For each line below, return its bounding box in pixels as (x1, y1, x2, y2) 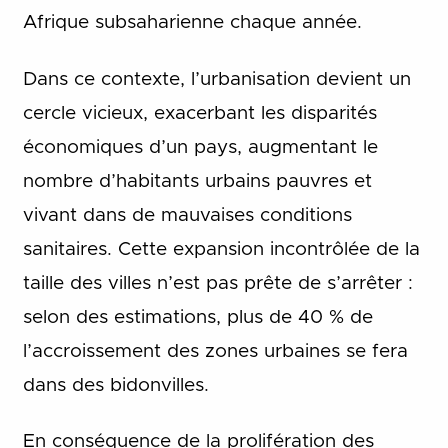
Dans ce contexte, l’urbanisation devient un (22, 69, 411, 89)
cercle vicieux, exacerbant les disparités (22, 103, 377, 123)
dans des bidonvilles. (22, 375, 209, 395)
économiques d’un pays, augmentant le (22, 137, 378, 157)
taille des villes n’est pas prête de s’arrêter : (22, 273, 413, 293)
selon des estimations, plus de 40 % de (22, 307, 373, 327)
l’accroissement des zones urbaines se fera (22, 341, 408, 361)
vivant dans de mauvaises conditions (22, 205, 352, 225)
